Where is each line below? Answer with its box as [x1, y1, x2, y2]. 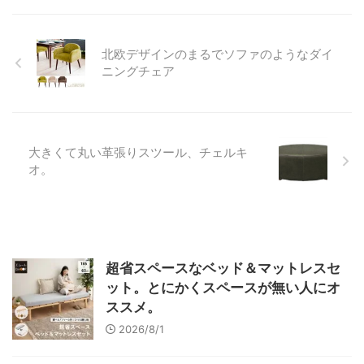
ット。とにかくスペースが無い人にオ [106, 279, 340, 296]
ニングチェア [102, 63, 175, 79]
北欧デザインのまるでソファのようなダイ [102, 45, 333, 62]
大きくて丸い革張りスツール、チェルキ [28, 144, 248, 160]
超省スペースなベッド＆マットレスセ [106, 259, 340, 276]
